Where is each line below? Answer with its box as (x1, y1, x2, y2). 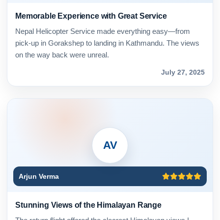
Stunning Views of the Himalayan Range (15, 200, 162, 209)
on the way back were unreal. (15, 50, 109, 59)
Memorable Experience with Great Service (15, 11, 167, 21)
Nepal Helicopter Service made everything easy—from (15, 27, 190, 35)
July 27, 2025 (161, 68, 205, 76)
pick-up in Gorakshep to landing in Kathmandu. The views (15, 38, 199, 47)
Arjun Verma (18, 172, 59, 180)
